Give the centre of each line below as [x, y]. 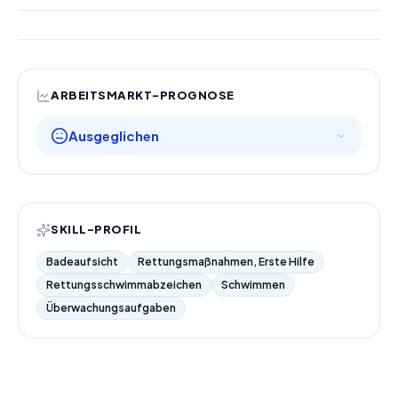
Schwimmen [253, 285]
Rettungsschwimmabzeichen [124, 285]
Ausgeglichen [114, 135]
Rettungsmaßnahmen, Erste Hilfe [226, 262]
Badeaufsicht [82, 262]
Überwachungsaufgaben [111, 308]
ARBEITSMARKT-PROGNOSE [143, 95]
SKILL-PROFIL [96, 229]
